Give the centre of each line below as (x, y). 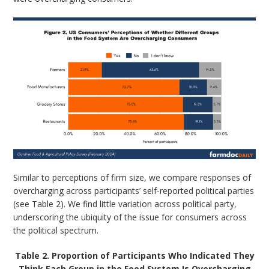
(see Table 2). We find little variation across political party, (125, 204)
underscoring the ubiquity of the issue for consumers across (130, 217)
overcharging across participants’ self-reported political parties (134, 191)
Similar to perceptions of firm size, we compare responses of (132, 178)
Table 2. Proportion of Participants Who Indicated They (134, 256)
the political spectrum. (56, 231)
